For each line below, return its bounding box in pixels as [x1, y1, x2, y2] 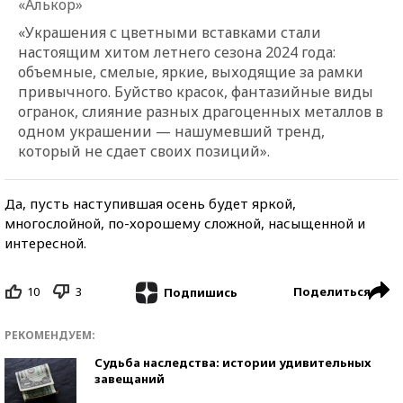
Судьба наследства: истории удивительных [94, 354, 371, 371]
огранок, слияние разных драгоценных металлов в [18, 102, 383, 122]
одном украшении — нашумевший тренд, [18, 121, 325, 142]
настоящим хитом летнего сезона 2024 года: [18, 42, 336, 63]
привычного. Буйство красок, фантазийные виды [18, 82, 373, 103]
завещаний [94, 370, 165, 387]
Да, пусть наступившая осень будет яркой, [4, 194, 296, 213]
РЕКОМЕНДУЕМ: [4, 327, 95, 343]
